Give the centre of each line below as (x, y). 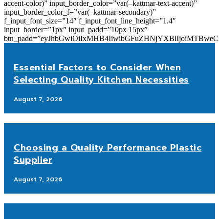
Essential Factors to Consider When (97, 67)
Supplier (33, 160)
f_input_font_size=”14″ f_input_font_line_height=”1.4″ (90, 21)
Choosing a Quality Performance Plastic (108, 147)
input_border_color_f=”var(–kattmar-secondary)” (80, 12)
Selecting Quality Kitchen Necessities (101, 79)
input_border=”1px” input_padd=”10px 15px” (76, 29)
